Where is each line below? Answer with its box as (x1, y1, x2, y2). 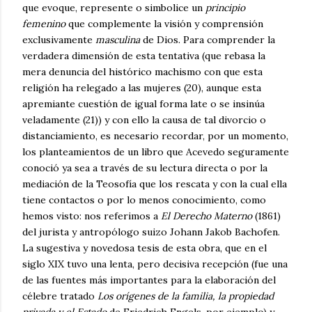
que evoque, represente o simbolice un (22, 1, 205, 15)
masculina (95, 33, 143, 47)
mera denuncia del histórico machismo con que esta (22, 65, 263, 79)
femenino (22, 17, 65, 31)
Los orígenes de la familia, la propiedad (97, 290, 274, 303)
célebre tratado (22, 290, 97, 303)
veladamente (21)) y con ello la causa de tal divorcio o (22, 114, 266, 127)
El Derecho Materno (161, 210, 252, 223)
